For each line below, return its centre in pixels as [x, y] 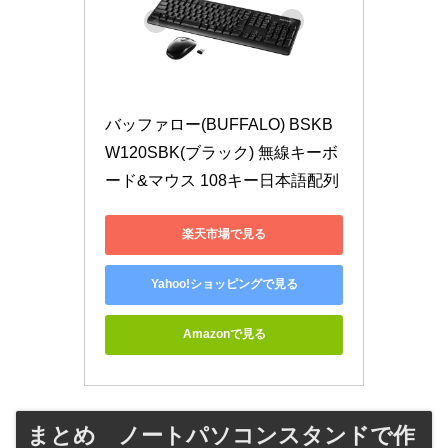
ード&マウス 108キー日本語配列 [222, 180]
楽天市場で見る [224, 234]
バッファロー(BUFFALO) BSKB [219, 124]
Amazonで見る [224, 334]
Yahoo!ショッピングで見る [224, 284]
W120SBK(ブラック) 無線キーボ [221, 152]
